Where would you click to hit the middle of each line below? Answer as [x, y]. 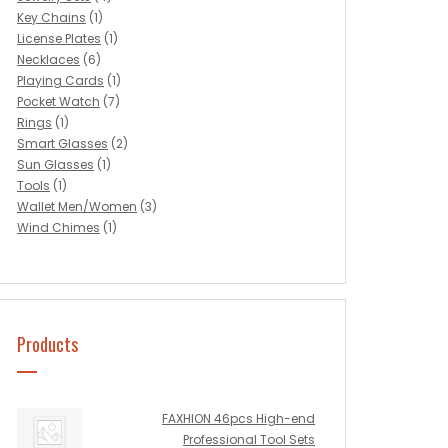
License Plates [59, 38]
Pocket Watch [58, 101]
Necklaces [48, 59]
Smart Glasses [62, 143]
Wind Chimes [58, 227]
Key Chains [51, 17]
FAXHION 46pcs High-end [238, 418]
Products [47, 344]
